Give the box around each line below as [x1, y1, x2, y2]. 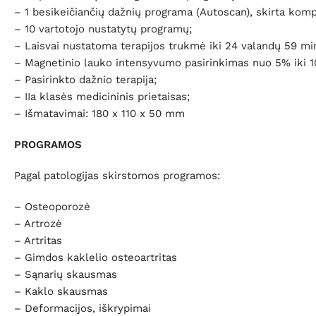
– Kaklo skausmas [14, 285, 108, 298]
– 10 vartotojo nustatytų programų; [14, 23, 192, 36]
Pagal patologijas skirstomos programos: [14, 169, 220, 183]
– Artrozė [14, 217, 62, 231]
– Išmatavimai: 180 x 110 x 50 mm [14, 107, 185, 121]
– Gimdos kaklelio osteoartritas [14, 251, 177, 265]
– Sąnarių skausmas [14, 268, 117, 281]
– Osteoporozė [14, 200, 90, 214]
